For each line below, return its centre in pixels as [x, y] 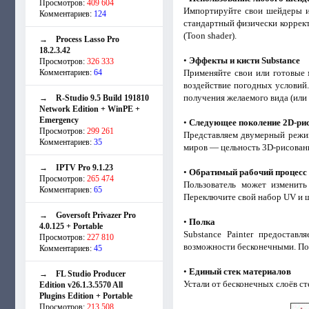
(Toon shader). [210, 35]
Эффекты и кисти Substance [244, 60]
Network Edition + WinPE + [90, 109]
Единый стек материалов [240, 271]
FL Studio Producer [91, 273]
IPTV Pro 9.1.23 [84, 167]
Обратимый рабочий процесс [248, 172]
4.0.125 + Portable [71, 226]
